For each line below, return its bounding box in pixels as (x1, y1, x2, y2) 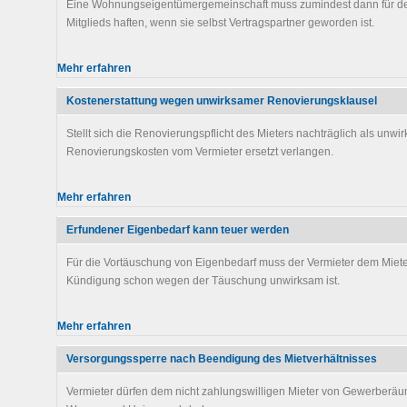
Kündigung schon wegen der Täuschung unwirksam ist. (66, 274, 340, 287)
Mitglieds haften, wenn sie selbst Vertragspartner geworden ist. (66, 16, 374, 29)
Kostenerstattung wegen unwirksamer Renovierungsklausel (66, 94, 377, 107)
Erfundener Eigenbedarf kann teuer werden (66, 223, 289, 236)
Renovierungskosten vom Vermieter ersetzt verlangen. (66, 145, 333, 158)
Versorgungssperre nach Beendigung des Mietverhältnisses (66, 352, 377, 365)
